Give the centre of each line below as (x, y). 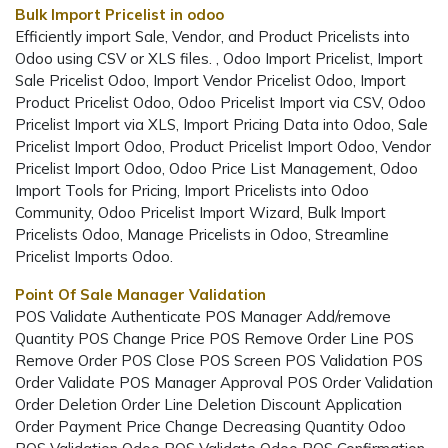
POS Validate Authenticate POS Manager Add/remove (203, 316)
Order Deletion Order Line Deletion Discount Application (208, 404)
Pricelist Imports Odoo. (94, 256)
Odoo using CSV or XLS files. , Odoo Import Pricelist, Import (219, 58)
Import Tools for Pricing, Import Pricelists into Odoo (192, 190)
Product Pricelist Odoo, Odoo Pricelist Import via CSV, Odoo (220, 102)
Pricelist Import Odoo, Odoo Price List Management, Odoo (216, 168)
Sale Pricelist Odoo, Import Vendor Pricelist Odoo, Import (210, 80)
